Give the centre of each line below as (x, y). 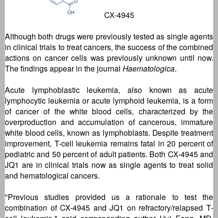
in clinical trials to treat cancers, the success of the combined (109, 46)
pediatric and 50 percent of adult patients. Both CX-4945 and (109, 154)
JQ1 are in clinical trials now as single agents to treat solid (109, 164)
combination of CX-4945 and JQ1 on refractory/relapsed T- (109, 207)
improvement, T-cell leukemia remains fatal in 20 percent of (109, 143)
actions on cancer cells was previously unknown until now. (109, 57)
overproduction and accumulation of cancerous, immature (109, 121)
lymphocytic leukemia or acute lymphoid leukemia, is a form (109, 100)
